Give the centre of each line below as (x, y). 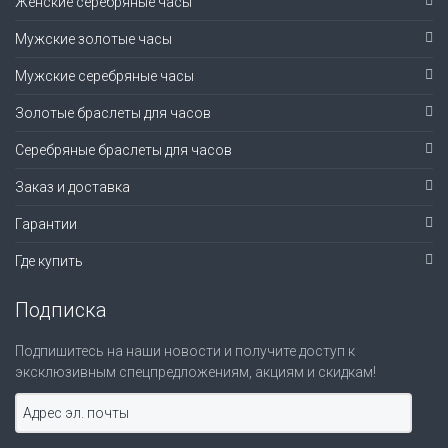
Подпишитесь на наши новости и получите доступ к (185, 351)
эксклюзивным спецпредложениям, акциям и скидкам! (195, 372)
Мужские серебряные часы (104, 76)
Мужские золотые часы (93, 39)
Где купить (49, 261)
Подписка (61, 310)
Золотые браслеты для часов (113, 113)
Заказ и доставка (72, 187)
